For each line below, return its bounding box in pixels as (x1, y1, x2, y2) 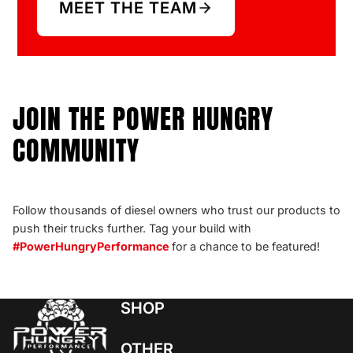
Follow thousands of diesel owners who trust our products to (13, 203, 340, 217)
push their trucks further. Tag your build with (13, 221, 251, 236)
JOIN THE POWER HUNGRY (13, 98, 273, 139)
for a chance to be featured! (172, 240, 320, 254)
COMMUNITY (13, 129, 139, 170)
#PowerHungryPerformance (13, 240, 172, 254)
